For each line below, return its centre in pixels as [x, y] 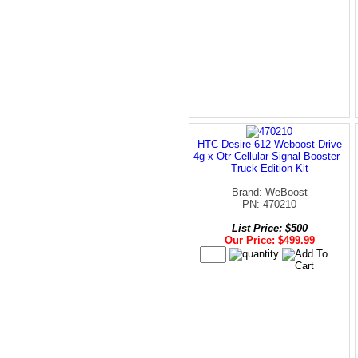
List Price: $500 [269, 228]
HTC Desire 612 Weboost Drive [269, 144]
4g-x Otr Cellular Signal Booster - [269, 156]
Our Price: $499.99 [269, 240]
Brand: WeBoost [269, 192]
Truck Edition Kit [269, 168]
